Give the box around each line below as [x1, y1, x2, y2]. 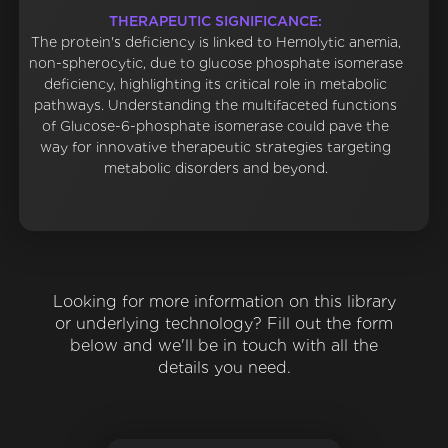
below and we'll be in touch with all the [70, 336, 378, 356]
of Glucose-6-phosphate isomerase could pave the [42, 118, 390, 135]
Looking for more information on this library [52, 292, 396, 312]
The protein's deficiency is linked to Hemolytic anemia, [30, 34, 401, 51]
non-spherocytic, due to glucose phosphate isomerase [28, 55, 403, 72]
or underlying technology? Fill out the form [55, 314, 393, 334]
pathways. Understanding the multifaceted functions [34, 97, 398, 114]
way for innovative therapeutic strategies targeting [40, 139, 392, 156]
